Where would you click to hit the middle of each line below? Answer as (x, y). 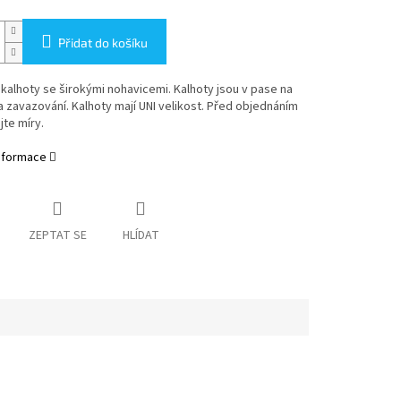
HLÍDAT (141, 236)
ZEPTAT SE (57, 236)
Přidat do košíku (102, 43)
